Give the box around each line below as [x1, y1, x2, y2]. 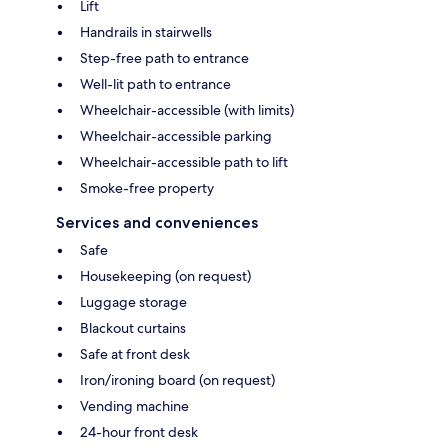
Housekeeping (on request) [80, 267, 251, 286]
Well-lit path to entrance [80, 75, 231, 94]
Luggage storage [80, 293, 187, 312]
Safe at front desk [80, 345, 190, 364]
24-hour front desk [80, 423, 198, 442]
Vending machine [80, 397, 189, 416]
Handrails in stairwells [80, 23, 212, 42]
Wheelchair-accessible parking [80, 127, 272, 146]
